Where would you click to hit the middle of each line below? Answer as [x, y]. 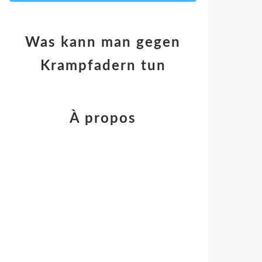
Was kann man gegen [103, 43]
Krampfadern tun [103, 66]
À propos [103, 119]
